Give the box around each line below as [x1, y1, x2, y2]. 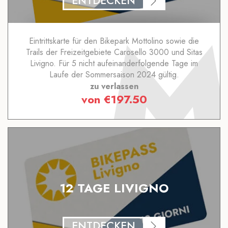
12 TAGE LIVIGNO [59, 179, 169, 197]
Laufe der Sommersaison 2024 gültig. [49, 68, 179, 80]
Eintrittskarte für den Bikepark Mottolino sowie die [29, 35, 199, 47]
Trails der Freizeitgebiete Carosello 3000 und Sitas [25, 46, 203, 58]
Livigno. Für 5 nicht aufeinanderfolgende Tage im [30, 57, 198, 69]
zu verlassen [90, 80, 138, 92]
